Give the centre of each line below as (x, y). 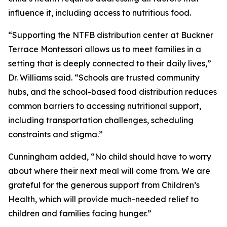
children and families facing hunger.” (80, 213)
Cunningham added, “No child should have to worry (110, 157)
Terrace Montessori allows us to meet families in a (105, 49)
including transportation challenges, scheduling (101, 120)
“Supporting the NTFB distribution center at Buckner (111, 35)
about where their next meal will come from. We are (109, 171)
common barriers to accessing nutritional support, (105, 106)
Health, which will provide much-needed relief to (103, 199)
